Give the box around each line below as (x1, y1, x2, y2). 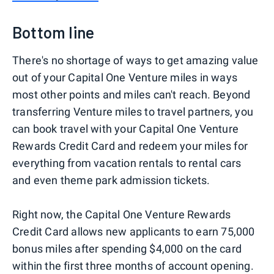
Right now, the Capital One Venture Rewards (12, 207, 231, 221)
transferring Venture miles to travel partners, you (12, 105, 254, 118)
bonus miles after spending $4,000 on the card (12, 242, 242, 255)
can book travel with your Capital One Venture (12, 122, 239, 135)
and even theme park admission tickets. (12, 173, 210, 187)
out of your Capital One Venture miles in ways (12, 70, 238, 84)
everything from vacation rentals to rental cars (12, 156, 242, 169)
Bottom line (12, 22, 95, 42)
